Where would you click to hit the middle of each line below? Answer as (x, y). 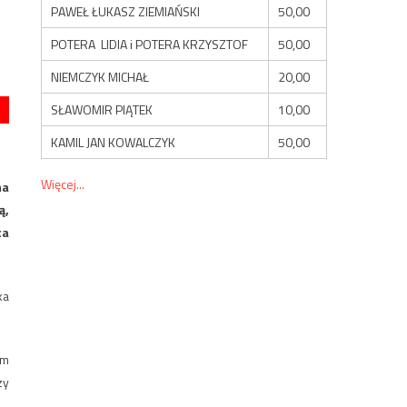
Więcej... (63, 184)
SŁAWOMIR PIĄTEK (102, 109)
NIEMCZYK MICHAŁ (100, 76)
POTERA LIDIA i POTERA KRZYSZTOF (150, 44)
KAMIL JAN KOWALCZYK (114, 142)
